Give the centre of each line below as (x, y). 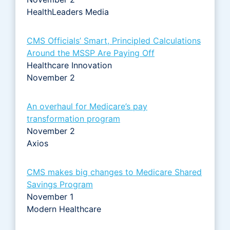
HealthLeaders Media (69, 12)
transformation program (73, 118)
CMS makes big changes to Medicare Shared (114, 172)
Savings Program (60, 184)
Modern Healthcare (64, 209)
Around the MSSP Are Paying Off (91, 53)
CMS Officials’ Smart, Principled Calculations (114, 40)
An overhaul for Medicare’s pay (87, 106)
